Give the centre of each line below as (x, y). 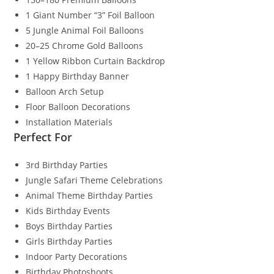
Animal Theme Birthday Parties (90, 196)
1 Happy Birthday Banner (78, 76)
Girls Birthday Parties (69, 242)
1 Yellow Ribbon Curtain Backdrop (96, 61)
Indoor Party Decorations (77, 257)
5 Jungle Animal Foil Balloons (85, 31)
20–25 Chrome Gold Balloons (85, 46)
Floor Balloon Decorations (78, 107)
